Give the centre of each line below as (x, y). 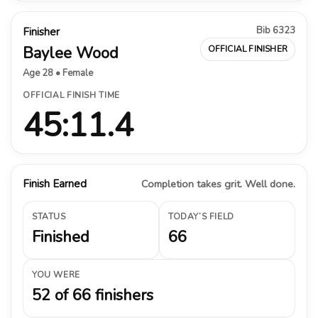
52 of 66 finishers (93, 295)
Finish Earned (55, 183)
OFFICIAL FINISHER (247, 49)
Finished (61, 237)
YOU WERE (56, 274)
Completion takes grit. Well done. (218, 183)
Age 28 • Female (58, 73)
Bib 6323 (276, 30)
